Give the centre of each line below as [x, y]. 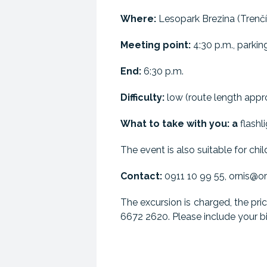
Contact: [141, 176]
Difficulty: [142, 97]
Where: [138, 18]
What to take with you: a [179, 123]
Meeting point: [156, 45]
